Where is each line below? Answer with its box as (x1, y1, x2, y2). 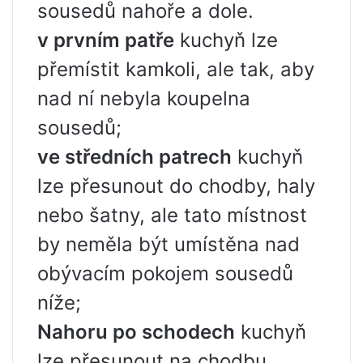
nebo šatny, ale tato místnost (37, 203, 307, 227)
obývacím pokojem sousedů (37, 262, 293, 285)
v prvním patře (37, 28, 174, 52)
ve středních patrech (37, 145, 232, 169)
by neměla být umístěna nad (37, 233, 300, 256)
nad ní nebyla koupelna (37, 87, 250, 110)
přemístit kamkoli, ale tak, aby (37, 58, 314, 81)
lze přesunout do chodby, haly (37, 174, 315, 198)
